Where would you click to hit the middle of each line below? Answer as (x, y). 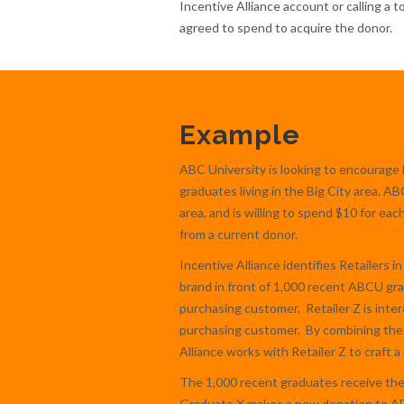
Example (239, 134)
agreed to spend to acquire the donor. (285, 27)
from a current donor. (238, 234)
